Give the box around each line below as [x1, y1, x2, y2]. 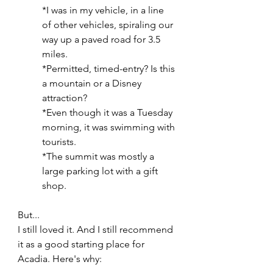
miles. [42, 48, 68, 60]
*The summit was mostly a [42, 150, 157, 162]
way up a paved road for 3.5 [42, 33, 163, 45]
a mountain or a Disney [42, 77, 144, 89]
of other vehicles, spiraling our [42, 18, 175, 30]
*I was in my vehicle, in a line [42, 4, 166, 16]
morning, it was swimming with [42, 121, 177, 133]
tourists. [42, 135, 76, 147]
